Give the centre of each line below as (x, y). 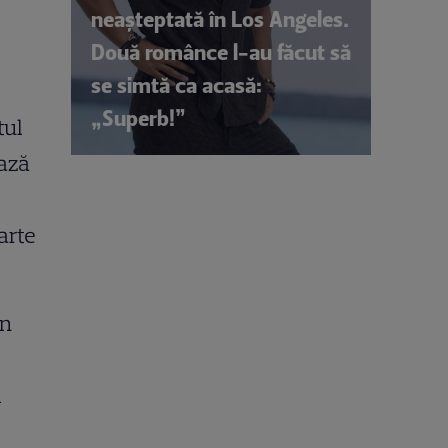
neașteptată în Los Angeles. (220, 19)
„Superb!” (138, 118)
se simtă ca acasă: (176, 85)
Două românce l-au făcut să (221, 52)
